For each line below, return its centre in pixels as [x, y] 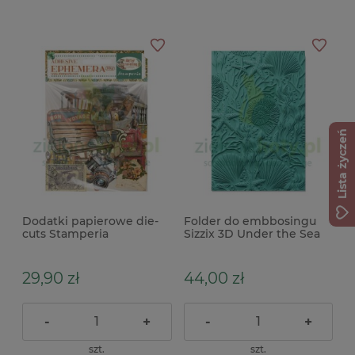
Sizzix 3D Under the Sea [252, 233]
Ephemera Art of [70, 246]
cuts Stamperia [65, 233]
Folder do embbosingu [250, 221]
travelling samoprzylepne [95, 259]
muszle [204, 246]
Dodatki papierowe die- [90, 221]
